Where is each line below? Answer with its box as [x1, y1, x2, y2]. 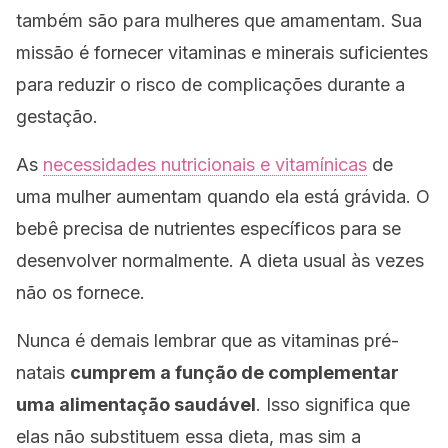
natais [16, 362, 70, 383]
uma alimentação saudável [16, 394, 256, 415]
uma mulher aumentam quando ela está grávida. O [16, 186, 430, 207]
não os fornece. [16, 282, 145, 303]
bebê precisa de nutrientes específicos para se [16, 218, 401, 239]
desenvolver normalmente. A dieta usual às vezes [16, 250, 424, 271]
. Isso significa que [256, 394, 410, 415]
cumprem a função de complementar [70, 362, 399, 383]
